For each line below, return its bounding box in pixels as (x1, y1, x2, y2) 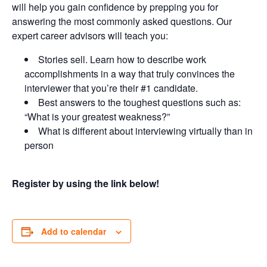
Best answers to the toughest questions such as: (38, 95, 241, 110)
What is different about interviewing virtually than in (38, 124, 253, 138)
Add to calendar (41, 225, 106, 238)
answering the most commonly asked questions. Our (12, 14, 232, 29)
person (24, 138, 54, 153)
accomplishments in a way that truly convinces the (24, 67, 235, 81)
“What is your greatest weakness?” (24, 110, 170, 124)
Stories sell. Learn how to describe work (38, 52, 206, 67)
